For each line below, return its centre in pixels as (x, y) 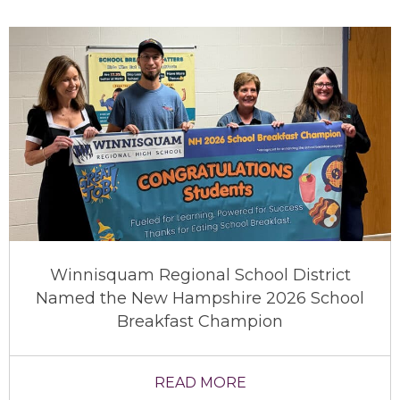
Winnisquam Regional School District (200, 275)
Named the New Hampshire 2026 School (200, 299)
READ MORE (200, 383)
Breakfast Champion (200, 322)
